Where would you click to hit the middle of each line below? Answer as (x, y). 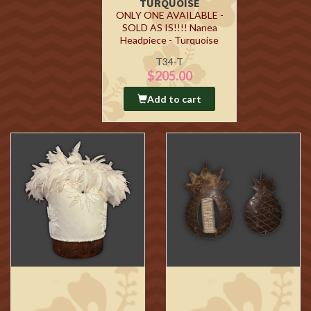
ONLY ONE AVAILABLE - (169, 15)
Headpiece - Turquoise (169, 40)
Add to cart (174, 99)
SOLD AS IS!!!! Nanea (169, 27)
